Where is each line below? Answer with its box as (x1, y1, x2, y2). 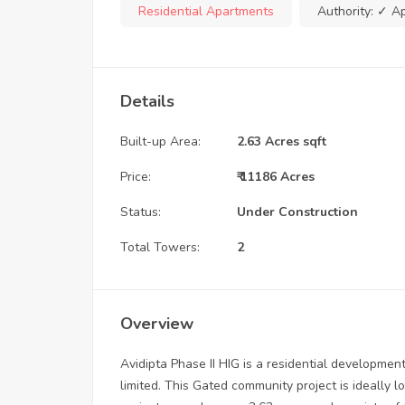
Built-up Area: (120, 132, 201, 150)
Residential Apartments (138, 2, 274, 20)
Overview (120, 312, 193, 334)
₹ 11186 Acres (237, 167, 315, 185)
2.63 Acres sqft (237, 132, 326, 150)
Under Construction (237, 202, 358, 221)
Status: (120, 202, 161, 221)
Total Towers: (120, 238, 200, 256)
